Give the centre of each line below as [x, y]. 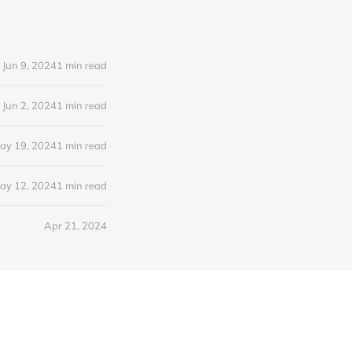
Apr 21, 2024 [75, 225]
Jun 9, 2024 [29, 65]
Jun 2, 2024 [29, 105]
